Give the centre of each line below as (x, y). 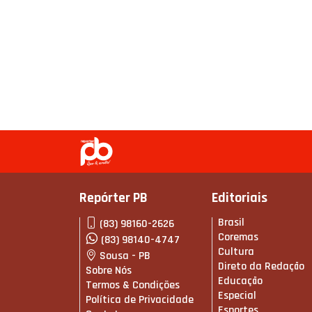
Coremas (238, 237)
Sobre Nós (109, 271)
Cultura (236, 252)
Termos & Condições (133, 286)
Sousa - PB (125, 256)
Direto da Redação (261, 267)
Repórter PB (114, 198)
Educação (240, 281)
